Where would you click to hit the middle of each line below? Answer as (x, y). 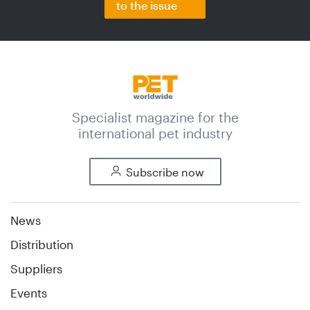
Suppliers (36, 268)
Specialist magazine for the (155, 117)
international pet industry (155, 133)
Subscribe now (165, 172)
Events (29, 292)
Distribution (42, 244)
